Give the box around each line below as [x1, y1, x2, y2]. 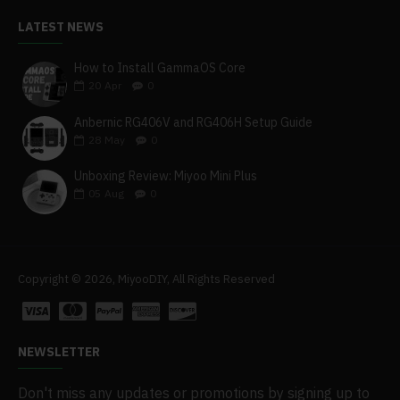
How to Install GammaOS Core [74, 60, 246, 77]
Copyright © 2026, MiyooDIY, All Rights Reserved [18, 271, 275, 287]
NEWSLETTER [18, 344, 100, 360]
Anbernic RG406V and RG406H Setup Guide [74, 113, 313, 130]
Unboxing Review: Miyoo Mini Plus [74, 167, 258, 184]
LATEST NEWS [18, 19, 104, 36]
